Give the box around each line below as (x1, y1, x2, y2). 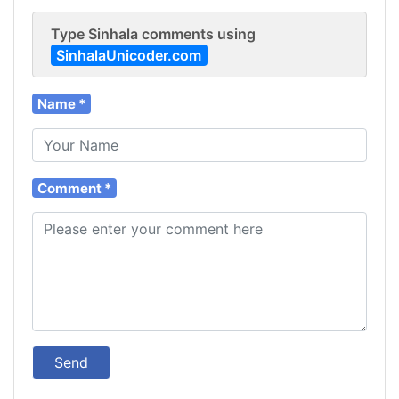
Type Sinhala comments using (51, 24, 256, 43)
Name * (37, 94, 85, 112)
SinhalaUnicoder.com (56, 45, 202, 64)
